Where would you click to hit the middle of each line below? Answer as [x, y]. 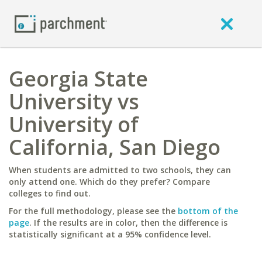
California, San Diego [115, 147]
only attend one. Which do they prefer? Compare [109, 182]
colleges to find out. [50, 193]
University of [74, 124]
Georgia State [78, 79]
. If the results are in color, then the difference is [128, 223]
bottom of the [208, 211]
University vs [74, 101]
